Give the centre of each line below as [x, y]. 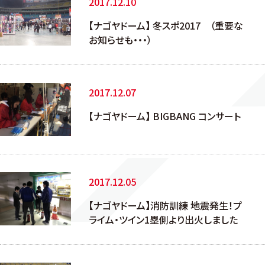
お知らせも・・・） [120, 40]
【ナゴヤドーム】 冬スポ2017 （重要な [166, 25]
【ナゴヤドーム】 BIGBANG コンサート [165, 116]
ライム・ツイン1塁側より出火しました [163, 219]
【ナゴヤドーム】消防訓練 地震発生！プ [165, 205]
